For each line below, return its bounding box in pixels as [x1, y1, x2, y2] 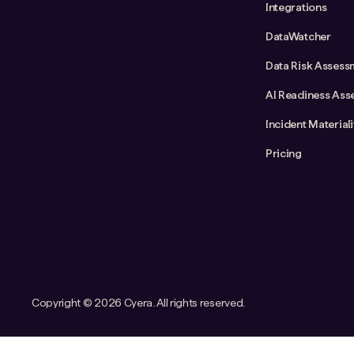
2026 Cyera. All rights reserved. [94, 296, 245, 309]
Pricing [265, 146, 302, 160]
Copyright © [32, 296, 95, 309]
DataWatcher [265, 29, 331, 43]
